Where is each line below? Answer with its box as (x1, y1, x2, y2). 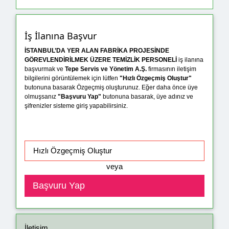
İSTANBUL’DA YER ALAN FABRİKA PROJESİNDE (25, 47, 169, 55)
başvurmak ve (25, 65, 65, 73)
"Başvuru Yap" (58, 93, 101, 101)
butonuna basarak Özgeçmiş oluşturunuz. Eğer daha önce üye (25, 84, 198, 91)
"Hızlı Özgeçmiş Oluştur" (120, 75, 192, 82)
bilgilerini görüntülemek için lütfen (25, 75, 120, 82)
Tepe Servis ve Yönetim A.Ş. (65, 65, 147, 73)
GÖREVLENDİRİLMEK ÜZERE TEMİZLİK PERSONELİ (25, 56, 178, 64)
